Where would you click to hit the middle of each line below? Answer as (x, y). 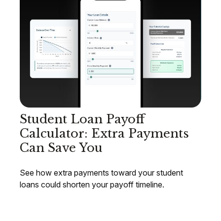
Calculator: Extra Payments (104, 134)
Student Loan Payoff (82, 119)
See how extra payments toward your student (101, 173)
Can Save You (61, 148)
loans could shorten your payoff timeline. (92, 185)
